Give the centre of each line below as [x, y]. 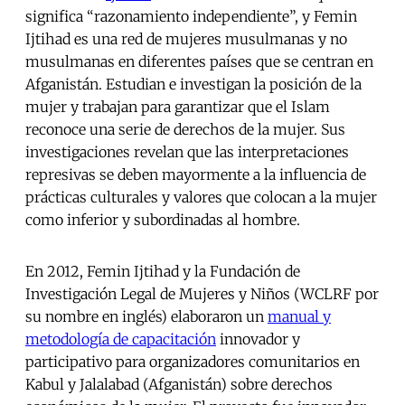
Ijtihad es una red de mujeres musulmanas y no [186, 39]
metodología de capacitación [121, 339]
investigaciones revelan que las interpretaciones [187, 152]
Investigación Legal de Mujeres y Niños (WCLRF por [202, 294]
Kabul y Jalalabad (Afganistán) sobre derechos [179, 385]
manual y [299, 317]
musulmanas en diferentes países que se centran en [199, 62]
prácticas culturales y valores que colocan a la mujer [201, 198]
